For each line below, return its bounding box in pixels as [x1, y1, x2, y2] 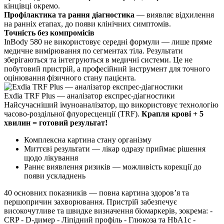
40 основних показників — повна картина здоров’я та [4, 188, 189, 197]
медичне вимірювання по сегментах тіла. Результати [4, 46, 183, 55]
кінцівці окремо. [4, 1, 60, 10]
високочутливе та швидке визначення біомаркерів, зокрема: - [4, 206, 212, 215]
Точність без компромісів [4, 28, 94, 37]
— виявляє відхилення [134, 10, 214, 19]
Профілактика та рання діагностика [4, 10, 134, 19]
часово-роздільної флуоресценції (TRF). [4, 109, 141, 118]
